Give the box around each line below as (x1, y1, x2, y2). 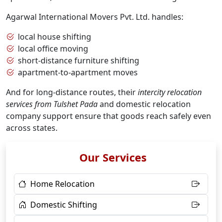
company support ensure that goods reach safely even (6, 111, 211, 121)
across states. (6, 122, 57, 133)
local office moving (18, 43, 88, 54)
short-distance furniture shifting (18, 55, 139, 66)
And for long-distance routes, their (6, 87, 138, 98)
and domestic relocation (98, 99, 191, 110)
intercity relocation (138, 87, 202, 98)
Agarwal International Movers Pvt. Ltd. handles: (6, 11, 183, 22)
